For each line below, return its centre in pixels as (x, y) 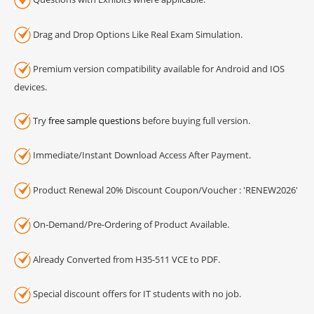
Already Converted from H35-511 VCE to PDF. (125, 259)
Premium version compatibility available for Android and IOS (158, 69)
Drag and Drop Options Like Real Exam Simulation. (137, 34)
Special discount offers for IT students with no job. (136, 294)
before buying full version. (195, 120)
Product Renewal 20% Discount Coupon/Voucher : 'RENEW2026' (164, 190)
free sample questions (94, 120)
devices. (30, 87)
